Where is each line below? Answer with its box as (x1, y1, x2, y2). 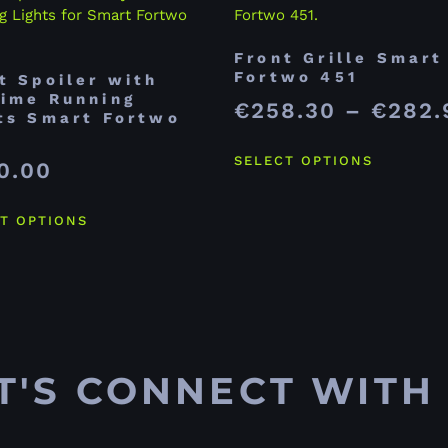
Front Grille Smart (234, 48, 444, 67)
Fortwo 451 (234, 67, 358, 86)
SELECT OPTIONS (234, 153, 373, 169)
